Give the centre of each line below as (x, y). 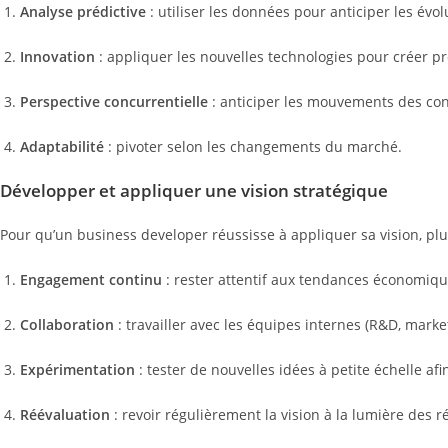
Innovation (57, 56)
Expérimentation (77, 369)
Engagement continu (91, 279)
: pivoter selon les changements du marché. (253, 146)
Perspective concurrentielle (114, 101)
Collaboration (67, 324)
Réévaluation (65, 414)
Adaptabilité (62, 146)
